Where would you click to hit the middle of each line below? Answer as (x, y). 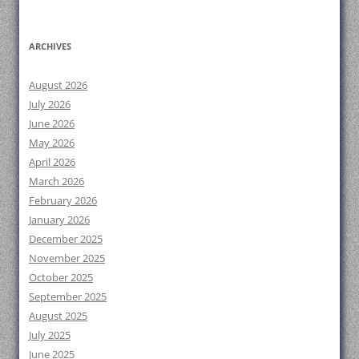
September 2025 (68, 296)
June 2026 (52, 123)
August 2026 (58, 85)
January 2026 (59, 219)
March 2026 (56, 181)
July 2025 (50, 335)
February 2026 (63, 200)
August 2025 (58, 315)
